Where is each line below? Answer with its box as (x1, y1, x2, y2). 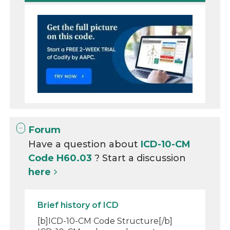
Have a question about (28, 138, 141, 150)
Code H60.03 (28, 152, 95, 164)
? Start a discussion (94, 152, 186, 164)
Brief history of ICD (37, 200, 119, 210)
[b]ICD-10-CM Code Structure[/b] (37, 216, 173, 226)
